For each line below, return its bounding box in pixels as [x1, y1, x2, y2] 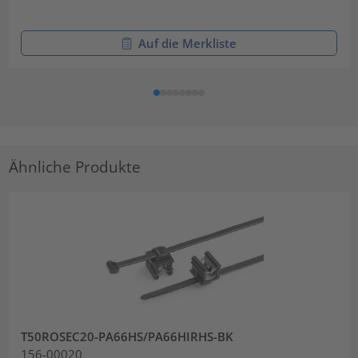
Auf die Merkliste [137, 34, 237, 51]
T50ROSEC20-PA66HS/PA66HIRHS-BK [21, 328, 234, 345]
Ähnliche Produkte [9, 156, 141, 177]
